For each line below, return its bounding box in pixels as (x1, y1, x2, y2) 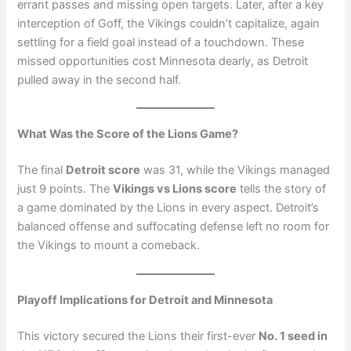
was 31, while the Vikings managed (140, 163, 331, 178)
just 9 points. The (17, 182, 114, 197)
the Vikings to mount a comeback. (17, 238, 201, 253)
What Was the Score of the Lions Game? (17, 127, 239, 142)
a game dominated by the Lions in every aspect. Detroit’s (17, 201, 320, 215)
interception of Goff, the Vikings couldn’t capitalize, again (17, 16, 320, 31)
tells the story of (237, 182, 327, 197)
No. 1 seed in (259, 328, 328, 343)
